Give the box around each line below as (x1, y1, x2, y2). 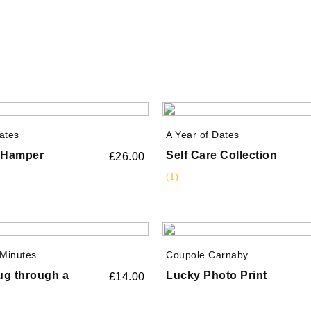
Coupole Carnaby (166, 249, 249, 260)
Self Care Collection (166, 149, 277, 161)
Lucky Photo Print (166, 269, 267, 281)
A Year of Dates (166, 128, 239, 140)
